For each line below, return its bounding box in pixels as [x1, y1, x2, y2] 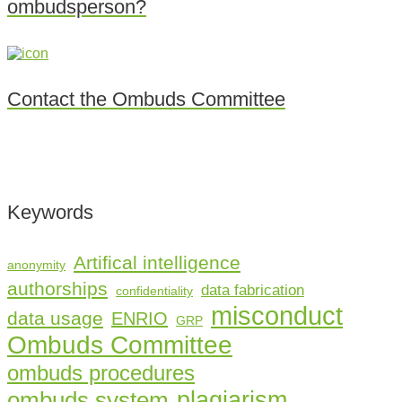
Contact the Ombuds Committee [7, 88, 285, 111]
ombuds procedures [7, 360, 195, 385]
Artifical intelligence [74, 251, 240, 274]
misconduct [211, 300, 343, 330]
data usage [7, 307, 103, 329]
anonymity [7, 257, 66, 272]
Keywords [7, 200, 93, 223]
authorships [7, 277, 108, 300]
